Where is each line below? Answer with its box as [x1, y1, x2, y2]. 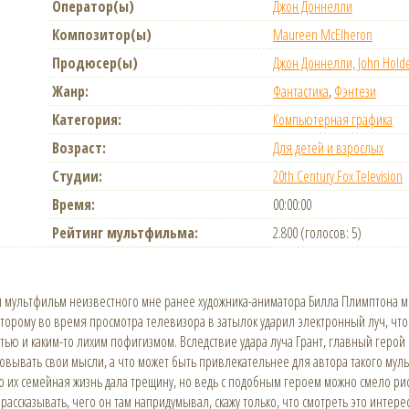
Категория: [52, 109, 121, 130]
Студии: [52, 165, 102, 186]
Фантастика [273, 80, 329, 101]
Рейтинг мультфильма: [52, 222, 198, 243]
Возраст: [52, 137, 106, 158]
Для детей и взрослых [273, 137, 383, 158]
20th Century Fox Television [273, 165, 403, 186]
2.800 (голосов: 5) [273, 222, 362, 243]
